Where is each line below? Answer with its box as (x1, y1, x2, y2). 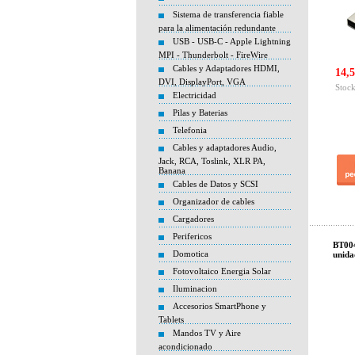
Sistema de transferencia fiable (173, 10, 284, 19)
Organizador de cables (173, 197, 254, 206)
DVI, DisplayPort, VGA (158, 77, 246, 86)
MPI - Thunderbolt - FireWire (158, 50, 268, 59)
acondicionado (158, 342, 212, 351)
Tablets (158, 315, 184, 324)
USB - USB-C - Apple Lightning (173, 36, 291, 46)
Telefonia (173, 125, 207, 135)
